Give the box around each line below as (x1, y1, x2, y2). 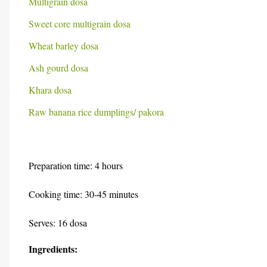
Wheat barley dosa (29, 39, 98, 52)
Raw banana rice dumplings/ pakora (29, 105, 164, 118)
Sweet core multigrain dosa (29, 17, 131, 30)
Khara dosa (29, 83, 72, 96)
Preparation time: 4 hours (29, 159, 123, 172)
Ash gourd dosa (29, 61, 88, 74)
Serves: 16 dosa (29, 216, 87, 229)
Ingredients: (29, 242, 77, 256)
